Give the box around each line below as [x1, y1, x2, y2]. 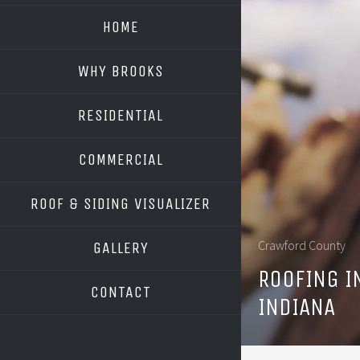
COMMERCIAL [78, 150, 163, 169]
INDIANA [258, 292, 335, 321]
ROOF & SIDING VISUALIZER [31, 194, 211, 213]
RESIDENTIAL [78, 106, 163, 125]
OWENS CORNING [88, 230, 173, 245]
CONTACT [90, 283, 151, 301]
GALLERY [92, 239, 149, 257]
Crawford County [258, 236, 346, 253]
